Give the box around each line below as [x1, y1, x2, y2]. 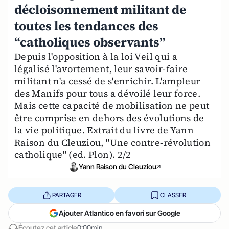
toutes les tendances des [14, 17, 158, 34]
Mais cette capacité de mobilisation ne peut [14, 99, 210, 112]
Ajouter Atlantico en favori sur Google [59, 209, 180, 218]
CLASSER [159, 191, 186, 199]
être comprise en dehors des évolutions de [14, 111, 204, 124]
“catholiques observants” [14, 34, 166, 51]
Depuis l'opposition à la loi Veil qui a [14, 50, 178, 63]
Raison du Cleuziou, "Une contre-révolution [14, 136, 211, 149]
